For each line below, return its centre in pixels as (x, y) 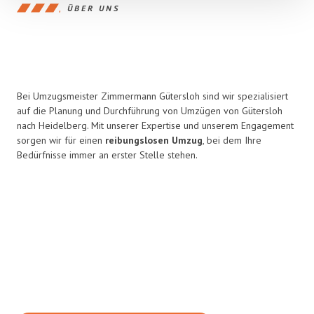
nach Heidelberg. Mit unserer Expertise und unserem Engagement (155, 125)
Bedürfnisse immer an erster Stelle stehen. (107, 155)
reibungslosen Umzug (154, 140)
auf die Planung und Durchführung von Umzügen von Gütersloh (150, 111)
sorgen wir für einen (61, 140)
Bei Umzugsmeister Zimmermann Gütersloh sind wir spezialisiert (152, 96)
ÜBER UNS (94, 8)
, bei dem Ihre (232, 140)
